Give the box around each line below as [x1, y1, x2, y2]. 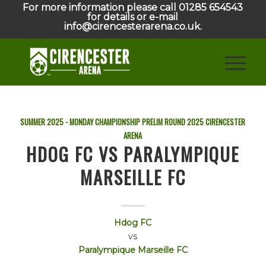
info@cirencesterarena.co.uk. [64, 21, 202, 32]
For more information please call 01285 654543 [23, 2, 243, 13]
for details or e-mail [87, 11, 179, 23]
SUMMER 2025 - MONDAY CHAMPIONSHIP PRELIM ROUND [20, 116, 186, 128]
